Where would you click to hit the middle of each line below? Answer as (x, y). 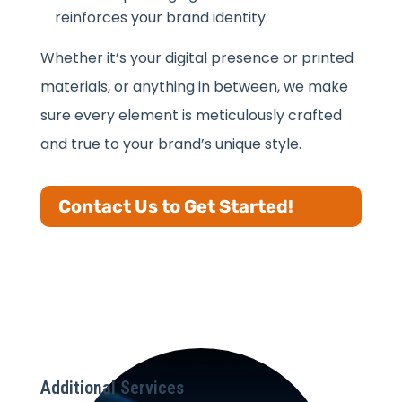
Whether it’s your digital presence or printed (197, 57)
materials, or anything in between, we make (194, 86)
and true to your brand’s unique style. (170, 144)
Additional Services (112, 387)
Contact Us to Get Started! (175, 206)
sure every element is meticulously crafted (191, 115)
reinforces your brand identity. (161, 17)
